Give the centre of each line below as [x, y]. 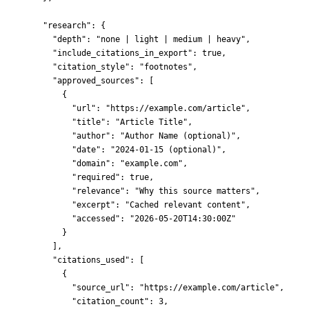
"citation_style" [91, 67]
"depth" [69, 40]
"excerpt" [93, 205]
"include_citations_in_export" [122, 53]
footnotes [166, 67]
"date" [86, 150]
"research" [67, 26]
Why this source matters [195, 191]
